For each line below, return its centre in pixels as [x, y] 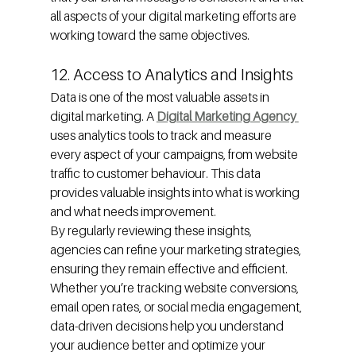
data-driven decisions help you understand [168, 326]
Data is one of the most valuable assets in [161, 97]
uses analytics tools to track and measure [162, 135]
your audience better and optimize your [159, 345]
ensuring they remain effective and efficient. [170, 269]
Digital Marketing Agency [227, 116]
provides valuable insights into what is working [176, 193]
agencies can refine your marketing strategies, [176, 250]
